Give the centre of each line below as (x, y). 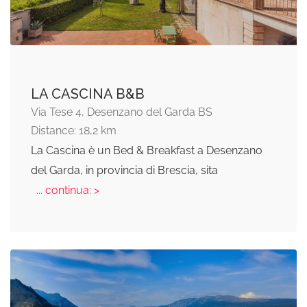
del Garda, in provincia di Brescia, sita (124, 171)
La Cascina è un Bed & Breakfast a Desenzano (147, 151)
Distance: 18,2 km (74, 131)
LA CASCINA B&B (88, 94)
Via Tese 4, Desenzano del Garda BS (122, 112)
